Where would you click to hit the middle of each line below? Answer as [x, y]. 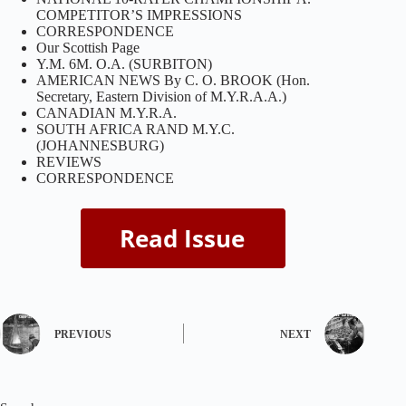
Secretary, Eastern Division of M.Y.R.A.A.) [161, 96]
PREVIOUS [83, 335]
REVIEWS [69, 161]
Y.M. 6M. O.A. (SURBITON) [124, 63]
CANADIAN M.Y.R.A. [106, 112]
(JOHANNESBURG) [100, 145]
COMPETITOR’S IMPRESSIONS [139, 14]
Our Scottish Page [88, 47]
